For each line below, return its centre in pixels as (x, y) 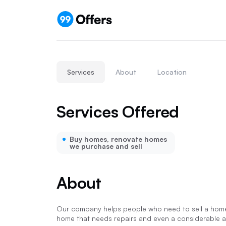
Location (172, 72)
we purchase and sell (106, 146)
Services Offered (118, 111)
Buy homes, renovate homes (118, 139)
